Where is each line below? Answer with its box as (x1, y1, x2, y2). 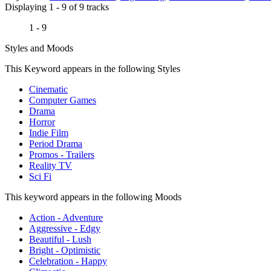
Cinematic (29, 83, 68, 94)
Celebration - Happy (29, 255, 107, 266)
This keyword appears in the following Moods (5, 191, 181, 202)
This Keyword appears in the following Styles (5, 63, 180, 74)
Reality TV (29, 160, 72, 171)
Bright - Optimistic (29, 244, 100, 255)
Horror (29, 116, 55, 127)
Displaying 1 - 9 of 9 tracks (5, 1, 109, 12)
